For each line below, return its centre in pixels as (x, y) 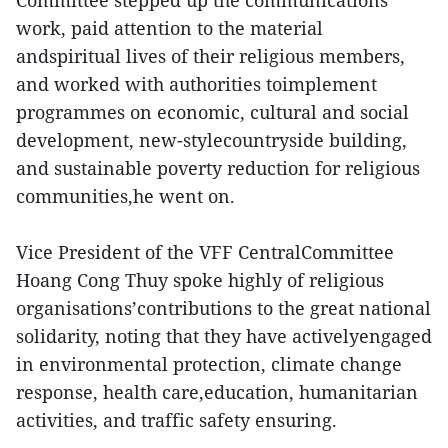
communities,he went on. (125, 196)
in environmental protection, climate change (209, 364)
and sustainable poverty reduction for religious (218, 168)
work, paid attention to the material (169, 28)
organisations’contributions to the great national (223, 308)
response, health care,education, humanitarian (217, 392)
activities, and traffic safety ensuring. (176, 420)
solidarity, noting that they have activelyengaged (224, 336)
